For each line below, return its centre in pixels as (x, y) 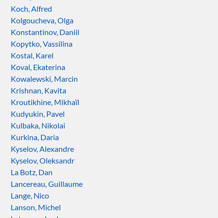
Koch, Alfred (32, 8)
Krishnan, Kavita (39, 90)
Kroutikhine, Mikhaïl (45, 102)
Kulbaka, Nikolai (38, 125)
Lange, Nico (30, 195)
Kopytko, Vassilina (42, 43)
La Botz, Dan (32, 172)
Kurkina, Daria (35, 137)
